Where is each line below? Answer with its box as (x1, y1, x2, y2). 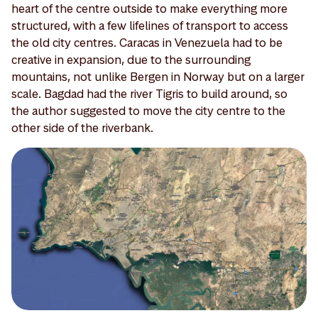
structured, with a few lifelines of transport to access (11, 18, 288, 34)
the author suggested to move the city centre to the (11, 103, 285, 119)
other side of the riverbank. (11, 120, 153, 136)
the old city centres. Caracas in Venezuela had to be (11, 35, 283, 51)
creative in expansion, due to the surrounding (11, 52, 251, 68)
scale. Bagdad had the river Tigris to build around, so (11, 86, 287, 102)
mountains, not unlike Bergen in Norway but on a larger (11, 69, 305, 85)
